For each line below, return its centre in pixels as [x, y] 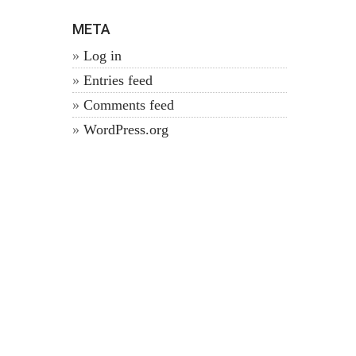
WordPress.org [126, 130]
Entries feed [118, 80]
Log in [103, 56]
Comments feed [129, 105]
